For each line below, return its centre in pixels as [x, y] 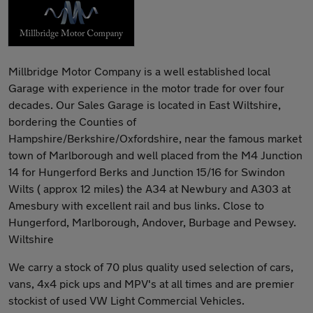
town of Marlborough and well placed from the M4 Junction [155, 155]
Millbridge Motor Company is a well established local [139, 71]
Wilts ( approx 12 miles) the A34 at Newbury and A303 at [150, 188]
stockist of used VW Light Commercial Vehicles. [126, 300]
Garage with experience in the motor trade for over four [146, 88]
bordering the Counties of [72, 121]
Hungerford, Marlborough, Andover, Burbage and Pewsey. [152, 222]
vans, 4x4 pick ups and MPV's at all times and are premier [151, 283]
